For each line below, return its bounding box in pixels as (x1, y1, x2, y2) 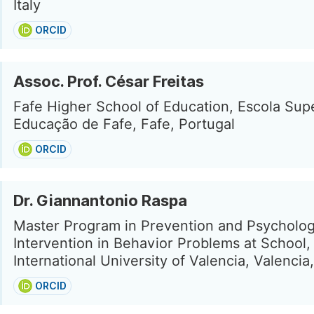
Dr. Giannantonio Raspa (13, 191, 187, 210)
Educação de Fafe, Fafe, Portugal (13, 116, 235, 132)
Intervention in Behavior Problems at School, (13, 235, 310, 252)
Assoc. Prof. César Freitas (13, 72, 204, 90)
